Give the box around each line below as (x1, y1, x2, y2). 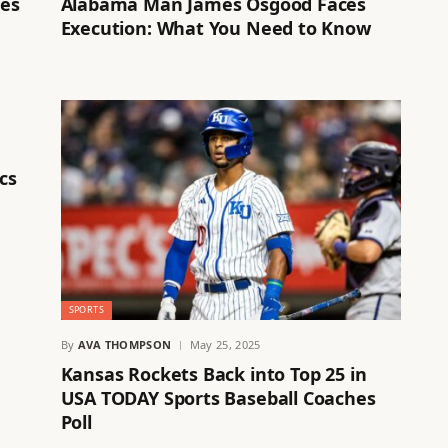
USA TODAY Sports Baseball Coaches (60, 386, 376, 411)
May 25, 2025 (189, 337, 261, 353)
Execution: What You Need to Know (60, 16, 371, 41)
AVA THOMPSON (77, 337, 172, 353)
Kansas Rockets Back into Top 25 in (60, 362, 367, 387)
